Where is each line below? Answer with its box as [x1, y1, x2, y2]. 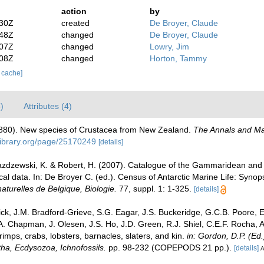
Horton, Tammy [149, 54, 207, 63]
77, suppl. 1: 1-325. [117, 184, 192, 193]
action [61, 6, 87, 16]
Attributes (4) [24, 101, 72, 111]
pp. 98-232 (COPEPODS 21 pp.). [106, 243, 232, 252]
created [61, 18, 90, 28]
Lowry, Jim [149, 42, 189, 51]
